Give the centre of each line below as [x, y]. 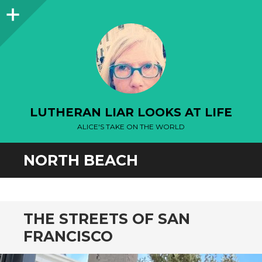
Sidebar [41, 11]
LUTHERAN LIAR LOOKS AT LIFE [131, 112]
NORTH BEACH [81, 160]
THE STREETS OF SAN [107, 219]
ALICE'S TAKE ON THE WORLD [131, 127]
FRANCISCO [68, 236]
